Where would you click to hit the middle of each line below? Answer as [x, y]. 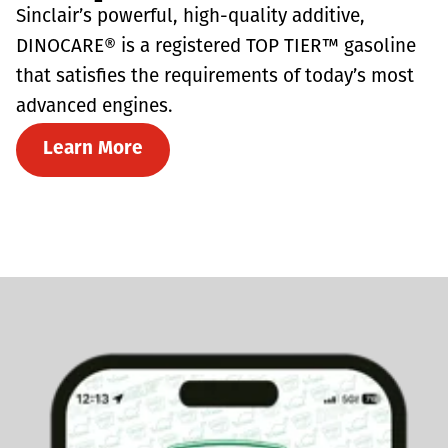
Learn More [93, 149]
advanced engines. [94, 107]
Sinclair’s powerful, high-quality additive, [190, 17]
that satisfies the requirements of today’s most [215, 77]
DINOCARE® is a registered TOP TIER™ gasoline [216, 47]
